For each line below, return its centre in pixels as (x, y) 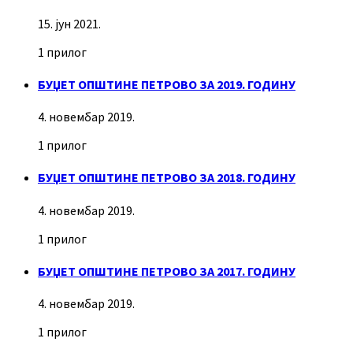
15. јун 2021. (69, 23)
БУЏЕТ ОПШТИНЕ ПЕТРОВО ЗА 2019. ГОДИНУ (167, 84)
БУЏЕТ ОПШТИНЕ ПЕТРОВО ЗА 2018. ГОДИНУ (167, 178)
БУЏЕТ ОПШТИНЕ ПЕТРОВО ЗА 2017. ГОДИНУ (167, 271)
